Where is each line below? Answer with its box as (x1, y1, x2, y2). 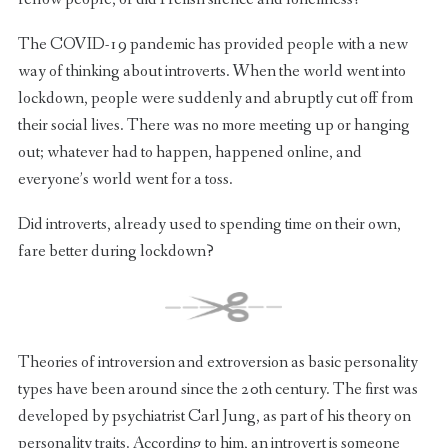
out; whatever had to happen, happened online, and (17, 141, 362, 165)
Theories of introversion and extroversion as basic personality (17, 350, 418, 374)
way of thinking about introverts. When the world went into (17, 60, 406, 84)
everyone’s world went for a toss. (17, 168, 233, 192)
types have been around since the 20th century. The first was (17, 377, 418, 401)
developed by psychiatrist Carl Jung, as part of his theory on (17, 404, 411, 428)
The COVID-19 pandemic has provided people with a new (17, 33, 408, 57)
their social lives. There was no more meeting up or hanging (17, 114, 410, 138)
